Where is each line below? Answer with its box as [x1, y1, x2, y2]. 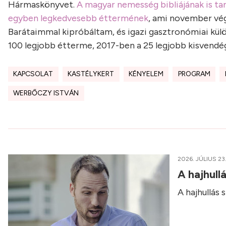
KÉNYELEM [128, 70, 163, 78]
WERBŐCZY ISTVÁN [13, 89, 79, 97]
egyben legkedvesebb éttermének [8, 13, 148, 24]
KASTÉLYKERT [68, 70, 115, 78]
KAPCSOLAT [13, 70, 53, 78]
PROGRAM [178, 70, 210, 78]
